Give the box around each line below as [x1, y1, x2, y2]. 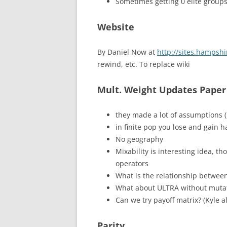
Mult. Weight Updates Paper [97, 84, 226, 96]
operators [116, 159, 148, 168]
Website [97, 21, 134, 33]
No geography [116, 134, 163, 144]
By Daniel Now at [97, 47, 157, 57]
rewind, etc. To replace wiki [97, 59, 190, 69]
